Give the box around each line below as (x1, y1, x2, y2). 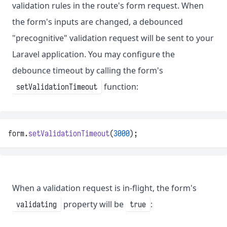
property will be (61, 199, 126, 210)
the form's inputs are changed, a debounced (12, 16, 183, 28)
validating (16, 199, 57, 210)
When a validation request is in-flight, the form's (12, 182, 197, 194)
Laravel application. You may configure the (12, 49, 175, 60)
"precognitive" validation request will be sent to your (12, 32, 214, 44)
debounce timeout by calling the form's (12, 65, 163, 77)
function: (102, 81, 138, 93)
